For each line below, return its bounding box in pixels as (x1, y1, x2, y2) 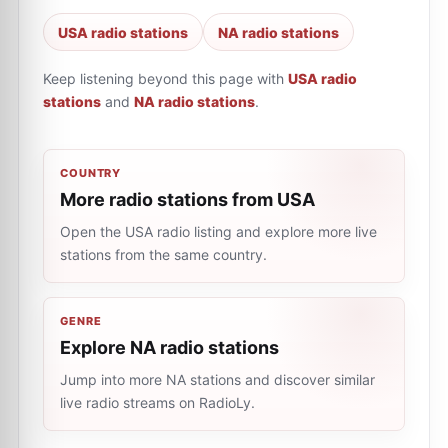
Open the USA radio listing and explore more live (60, 223, 377, 240)
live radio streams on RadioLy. (60, 394, 255, 411)
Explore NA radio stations (60, 337, 279, 358)
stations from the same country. (60, 246, 267, 263)
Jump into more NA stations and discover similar (60, 371, 375, 388)
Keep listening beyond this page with (43, 70, 284, 87)
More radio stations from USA (60, 189, 315, 210)
